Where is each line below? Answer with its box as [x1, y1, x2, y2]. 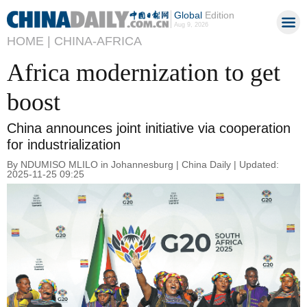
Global [173, 10, 202, 21]
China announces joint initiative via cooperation [7, 120, 291, 136]
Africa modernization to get [7, 59, 280, 86]
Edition [201, 10, 234, 21]
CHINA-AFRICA [54, 34, 142, 48]
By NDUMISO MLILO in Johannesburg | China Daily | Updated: [7, 158, 279, 170]
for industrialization [7, 136, 121, 152]
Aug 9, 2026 [173, 21, 208, 28]
